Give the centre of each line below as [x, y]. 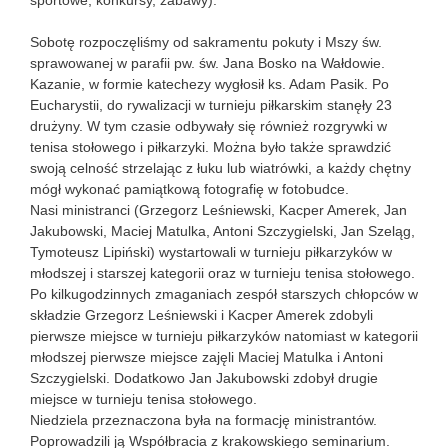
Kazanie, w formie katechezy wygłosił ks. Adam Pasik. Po [209, 84]
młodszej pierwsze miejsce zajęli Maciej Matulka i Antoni [206, 357]
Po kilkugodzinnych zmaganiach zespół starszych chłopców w [224, 294]
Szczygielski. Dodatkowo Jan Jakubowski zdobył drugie [204, 378]
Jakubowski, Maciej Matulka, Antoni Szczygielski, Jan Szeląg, [222, 231]
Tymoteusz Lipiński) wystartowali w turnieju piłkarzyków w [211, 252]
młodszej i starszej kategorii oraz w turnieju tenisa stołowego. [222, 273]
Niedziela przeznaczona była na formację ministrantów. [203, 420]
